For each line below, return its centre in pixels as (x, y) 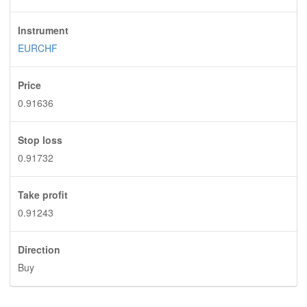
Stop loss (40, 140)
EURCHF (37, 48)
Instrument (43, 30)
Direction (39, 249)
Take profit (42, 195)
